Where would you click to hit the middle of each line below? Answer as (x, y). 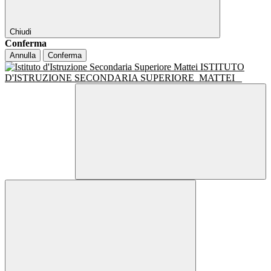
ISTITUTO (222, 67)
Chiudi (21, 32)
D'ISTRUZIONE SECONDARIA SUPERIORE (101, 78)
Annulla (23, 56)
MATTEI (218, 78)
